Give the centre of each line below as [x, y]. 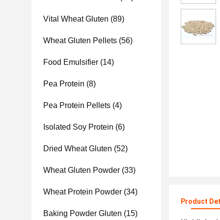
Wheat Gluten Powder [82, 170]
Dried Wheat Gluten [78, 149]
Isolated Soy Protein [78, 127]
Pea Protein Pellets [77, 105]
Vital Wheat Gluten [76, 19]
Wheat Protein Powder [82, 192]
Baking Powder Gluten [82, 213]
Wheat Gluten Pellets [80, 41]
